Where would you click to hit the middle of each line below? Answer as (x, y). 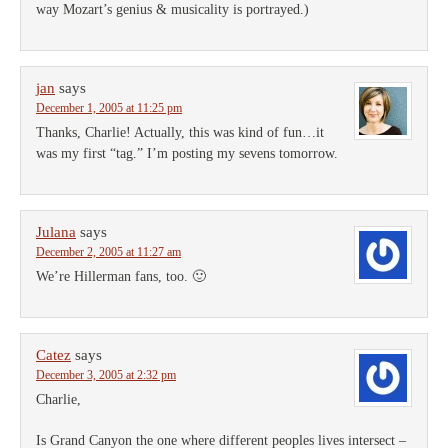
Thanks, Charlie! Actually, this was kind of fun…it (180, 132)
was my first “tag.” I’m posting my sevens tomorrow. (187, 153)
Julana (56, 232)
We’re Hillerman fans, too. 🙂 (121, 276)
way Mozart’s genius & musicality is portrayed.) (172, 9)
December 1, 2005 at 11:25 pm (109, 108)
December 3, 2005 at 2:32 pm (106, 375)
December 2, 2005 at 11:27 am (108, 252)
